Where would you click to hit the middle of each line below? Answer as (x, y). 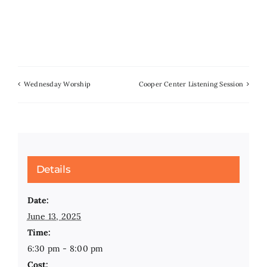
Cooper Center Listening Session (191, 84)
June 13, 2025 (54, 217)
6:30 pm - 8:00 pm (65, 249)
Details (53, 170)
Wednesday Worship (58, 84)
